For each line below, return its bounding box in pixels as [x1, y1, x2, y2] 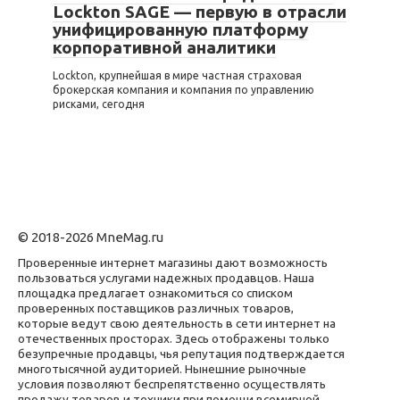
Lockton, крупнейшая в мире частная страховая [53, 70, 302, 82]
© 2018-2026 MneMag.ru [18, 229, 163, 246]
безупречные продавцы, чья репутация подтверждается [18, 346, 345, 362]
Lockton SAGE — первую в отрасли [53, 2, 346, 22]
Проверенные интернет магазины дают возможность [18, 255, 328, 271]
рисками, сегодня [53, 98, 145, 111]
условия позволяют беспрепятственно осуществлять [18, 377, 326, 392]
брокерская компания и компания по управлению [53, 84, 314, 96]
